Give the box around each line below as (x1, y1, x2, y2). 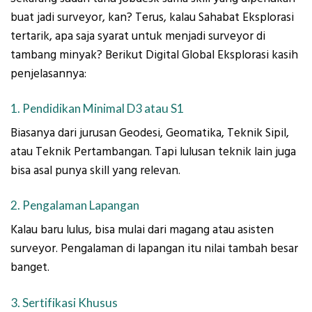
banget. (10, 259, 49, 276)
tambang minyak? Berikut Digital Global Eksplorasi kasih (10, 46, 298, 63)
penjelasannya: (10, 65, 86, 82)
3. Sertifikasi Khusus (10, 295, 118, 310)
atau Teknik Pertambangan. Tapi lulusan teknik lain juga (10, 143, 296, 161)
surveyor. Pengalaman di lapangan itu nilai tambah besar (10, 240, 298, 258)
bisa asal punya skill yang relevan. (10, 162, 180, 180)
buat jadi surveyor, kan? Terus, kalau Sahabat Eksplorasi (10, 8, 294, 26)
